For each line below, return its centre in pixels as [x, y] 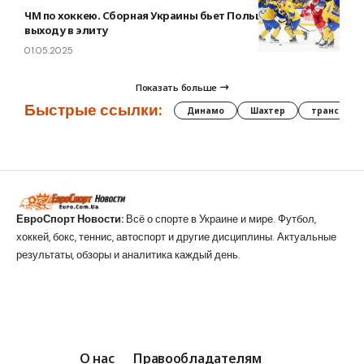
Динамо [206, 110]
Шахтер [268, 110]
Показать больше [177, 88]
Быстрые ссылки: [93, 110]
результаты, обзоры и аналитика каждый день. [128, 254]
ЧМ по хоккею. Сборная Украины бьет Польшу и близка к [176, 15]
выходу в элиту [66, 30]
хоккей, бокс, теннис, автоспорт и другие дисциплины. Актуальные [176, 236]
